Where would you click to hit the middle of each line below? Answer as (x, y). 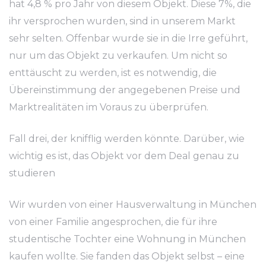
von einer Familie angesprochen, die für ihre (113, 222)
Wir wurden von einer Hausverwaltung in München (133, 205)
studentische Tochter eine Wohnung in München (127, 239)
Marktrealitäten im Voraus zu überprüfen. (109, 107)
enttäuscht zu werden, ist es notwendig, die (113, 73)
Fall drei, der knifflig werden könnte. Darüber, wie (127, 139)
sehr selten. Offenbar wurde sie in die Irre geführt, (128, 38)
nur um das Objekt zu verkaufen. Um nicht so (118, 56)
